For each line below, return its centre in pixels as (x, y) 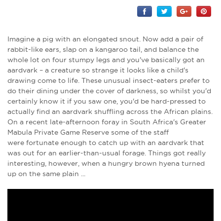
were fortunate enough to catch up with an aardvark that (106, 143)
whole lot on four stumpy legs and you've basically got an (106, 60)
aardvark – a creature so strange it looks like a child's (98, 70)
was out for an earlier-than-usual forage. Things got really (107, 153)
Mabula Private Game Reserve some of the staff (88, 132)
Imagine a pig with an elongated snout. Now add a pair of (105, 39)
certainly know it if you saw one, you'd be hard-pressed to (107, 101)
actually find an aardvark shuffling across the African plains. (110, 112)
